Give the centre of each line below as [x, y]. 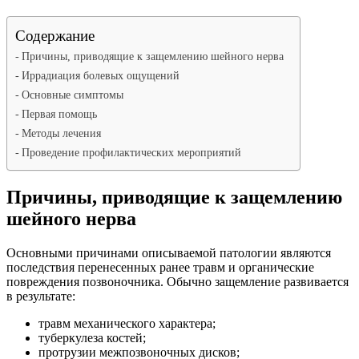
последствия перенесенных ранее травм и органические [160, 267]
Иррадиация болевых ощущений [100, 75]
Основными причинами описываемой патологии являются [169, 252]
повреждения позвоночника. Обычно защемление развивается [177, 281]
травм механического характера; [127, 323]
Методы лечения [61, 133]
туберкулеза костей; [92, 337]
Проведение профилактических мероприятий [131, 152]
